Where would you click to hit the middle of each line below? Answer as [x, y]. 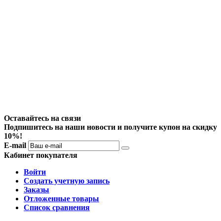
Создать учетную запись [67, 181]
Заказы [37, 190]
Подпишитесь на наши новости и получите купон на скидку [110, 127]
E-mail [15, 146]
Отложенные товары [61, 199]
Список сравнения [57, 208]
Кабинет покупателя [41, 155]
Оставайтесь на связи [42, 118]
